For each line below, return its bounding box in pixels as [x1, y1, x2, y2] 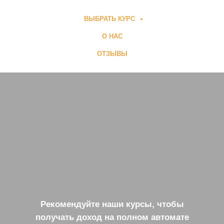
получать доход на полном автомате [35, 212, 189, 222]
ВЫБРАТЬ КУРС [84, 15, 137, 22]
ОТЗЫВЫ [96, 50, 127, 57]
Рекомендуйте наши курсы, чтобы [40, 199, 184, 209]
